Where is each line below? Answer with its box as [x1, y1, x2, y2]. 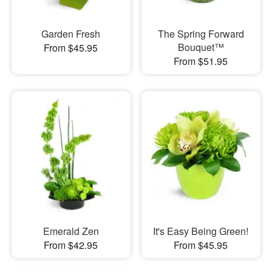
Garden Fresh [41, 26, 101, 41]
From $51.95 [174, 53, 228, 68]
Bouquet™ [177, 39, 224, 54]
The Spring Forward [157, 26, 244, 41]
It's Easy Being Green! [153, 224, 249, 238]
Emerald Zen [42, 224, 99, 238]
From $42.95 [44, 238, 98, 252]
